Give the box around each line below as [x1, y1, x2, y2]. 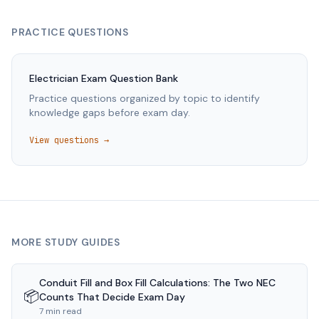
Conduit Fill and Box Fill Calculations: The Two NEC [39, 276, 276, 289]
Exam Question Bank [78, 72, 178, 85]
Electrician [29, 72, 78, 85]
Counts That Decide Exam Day [39, 291, 185, 303]
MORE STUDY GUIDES [11, 236, 120, 249]
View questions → [29, 135, 109, 146]
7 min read [39, 305, 82, 317]
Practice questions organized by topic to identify [29, 92, 260, 105]
